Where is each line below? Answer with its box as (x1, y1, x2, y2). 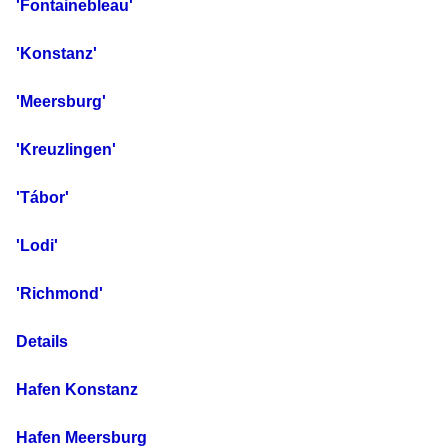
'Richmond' (16, 285, 103, 303)
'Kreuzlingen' (16, 141, 116, 159)
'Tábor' (16, 189, 69, 207)
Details (16, 333, 68, 351)
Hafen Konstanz (16, 381, 138, 399)
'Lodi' (16, 237, 58, 255)
